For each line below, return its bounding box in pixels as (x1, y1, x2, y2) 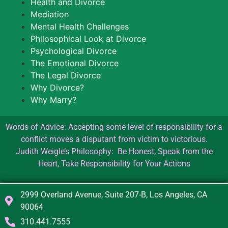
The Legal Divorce (31, 70, 101, 81)
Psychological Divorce (31, 46, 117, 56)
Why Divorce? (31, 82, 84, 93)
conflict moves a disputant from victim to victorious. (20, 134, 208, 145)
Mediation (31, 9, 69, 20)
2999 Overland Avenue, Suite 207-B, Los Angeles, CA (20, 189, 207, 199)
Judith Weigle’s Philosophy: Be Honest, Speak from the (15, 147, 213, 157)
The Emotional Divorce (31, 58, 119, 69)
